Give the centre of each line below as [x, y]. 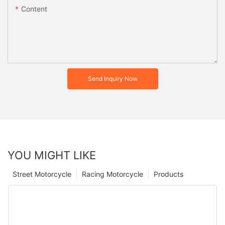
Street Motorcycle [42, 174]
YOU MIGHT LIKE [52, 155]
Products [168, 174]
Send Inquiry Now [113, 79]
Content [34, 9]
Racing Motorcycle [113, 174]
